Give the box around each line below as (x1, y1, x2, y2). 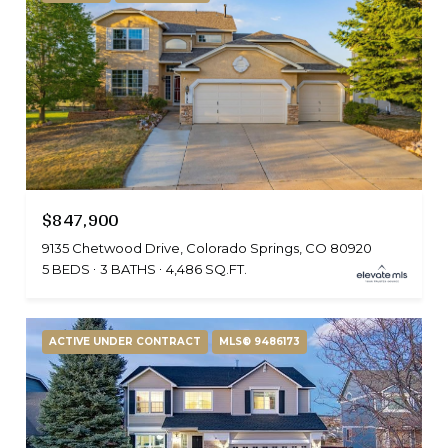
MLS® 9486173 (219, 334, 300, 348)
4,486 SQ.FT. (166, 260, 247, 277)
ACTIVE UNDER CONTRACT (49, 334, 201, 348)
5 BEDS (42, 260, 90, 277)
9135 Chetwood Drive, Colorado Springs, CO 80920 (42, 239, 372, 256)
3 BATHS (100, 260, 156, 277)
